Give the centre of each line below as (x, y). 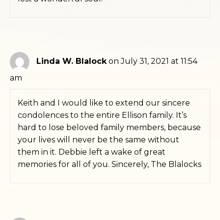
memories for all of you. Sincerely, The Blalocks (110, 164)
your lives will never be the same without (98, 139)
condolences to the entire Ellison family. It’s (102, 115)
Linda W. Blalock (71, 61)
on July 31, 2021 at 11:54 (153, 61)
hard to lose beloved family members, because (109, 127)
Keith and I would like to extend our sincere (104, 103)
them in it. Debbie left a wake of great (92, 152)
